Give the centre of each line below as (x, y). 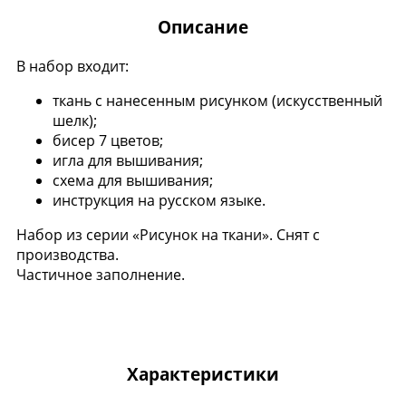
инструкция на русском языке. (159, 200)
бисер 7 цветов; (108, 140)
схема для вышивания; (135, 180)
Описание (203, 26)
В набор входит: (72, 66)
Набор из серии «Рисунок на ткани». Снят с (168, 234)
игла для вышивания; (128, 160)
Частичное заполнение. (104, 274)
